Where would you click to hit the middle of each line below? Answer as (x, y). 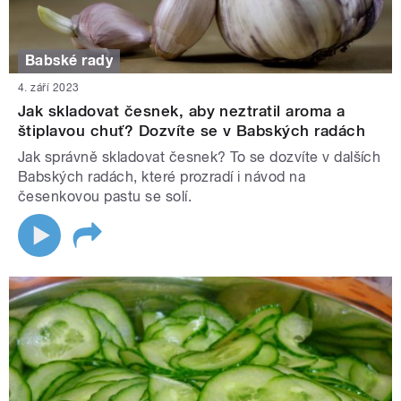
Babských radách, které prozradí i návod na (162, 176)
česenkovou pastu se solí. (105, 196)
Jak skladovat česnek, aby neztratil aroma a (182, 111)
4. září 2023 (49, 87)
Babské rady (69, 61)
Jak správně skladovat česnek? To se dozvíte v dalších (200, 157)
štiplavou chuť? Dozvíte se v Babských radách (192, 130)
